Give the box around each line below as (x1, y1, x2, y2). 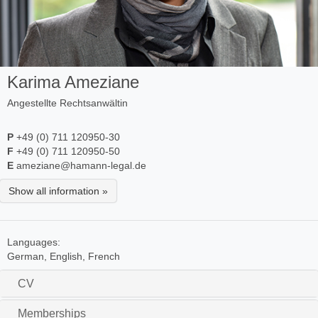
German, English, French (7, 251, 120, 263)
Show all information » (9, 185, 108, 197)
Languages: (7, 236, 60, 248)
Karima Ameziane (7, 72, 139, 92)
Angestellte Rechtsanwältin (7, 97, 128, 109)
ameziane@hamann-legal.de (13, 160, 146, 172)
